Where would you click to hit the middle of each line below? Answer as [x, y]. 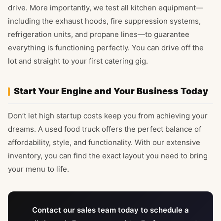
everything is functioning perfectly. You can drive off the [106, 48]
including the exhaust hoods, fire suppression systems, [104, 21]
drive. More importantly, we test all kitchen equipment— [106, 8]
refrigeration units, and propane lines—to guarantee [99, 35]
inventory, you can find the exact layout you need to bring [108, 156]
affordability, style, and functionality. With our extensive [104, 143]
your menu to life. [38, 169]
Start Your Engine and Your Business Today [111, 91]
